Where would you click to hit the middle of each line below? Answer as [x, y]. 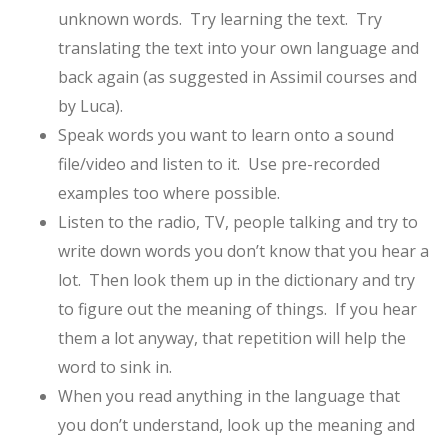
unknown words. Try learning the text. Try [219, 18]
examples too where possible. [168, 192]
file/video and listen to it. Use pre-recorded [218, 163]
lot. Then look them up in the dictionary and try [236, 279]
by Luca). [90, 105]
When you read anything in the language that [228, 395]
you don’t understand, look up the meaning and [236, 424]
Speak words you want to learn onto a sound [225, 134]
